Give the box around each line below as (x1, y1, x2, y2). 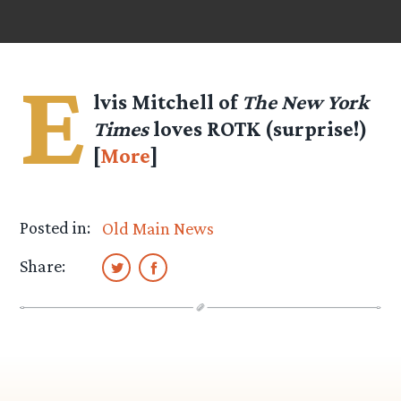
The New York (242, 90, 370, 115)
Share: (20, 256, 66, 277)
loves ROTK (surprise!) (149, 116, 368, 141)
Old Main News (102, 218, 215, 239)
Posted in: (20, 218, 91, 238)
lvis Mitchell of (93, 90, 243, 115)
